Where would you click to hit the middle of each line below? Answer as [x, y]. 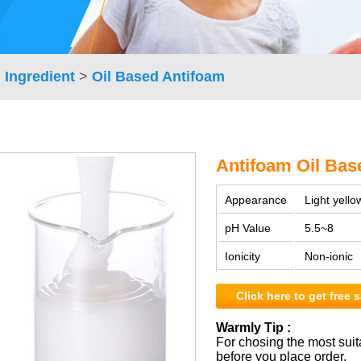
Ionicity [243, 256]
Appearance [256, 200]
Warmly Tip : [253, 328]
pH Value [248, 228]
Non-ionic [327, 256]
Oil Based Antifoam [158, 77]
